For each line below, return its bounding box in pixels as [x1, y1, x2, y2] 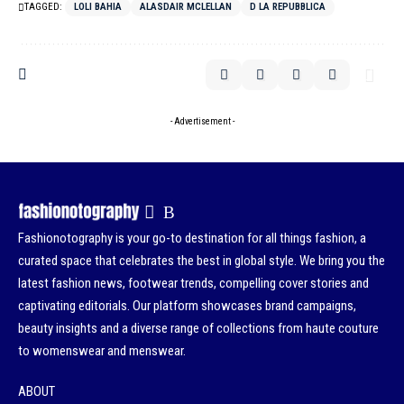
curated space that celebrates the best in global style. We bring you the [18, 252, 385, 269]
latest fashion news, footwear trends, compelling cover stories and [18, 274, 369, 291]
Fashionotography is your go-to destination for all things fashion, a [18, 229, 366, 246]
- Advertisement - [170, 115, 234, 126]
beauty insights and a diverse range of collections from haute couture [18, 319, 379, 336]
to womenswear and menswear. [18, 342, 186, 359]
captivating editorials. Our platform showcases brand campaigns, [18, 297, 356, 314]
